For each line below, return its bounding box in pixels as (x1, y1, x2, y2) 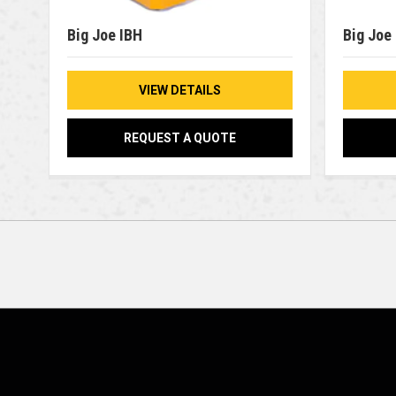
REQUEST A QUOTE (123, 130, 236, 145)
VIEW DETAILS (138, 82, 221, 97)
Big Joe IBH (66, 25, 142, 44)
